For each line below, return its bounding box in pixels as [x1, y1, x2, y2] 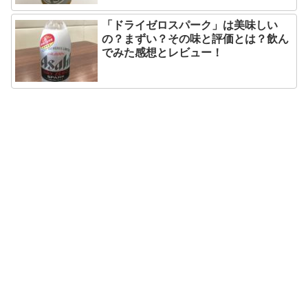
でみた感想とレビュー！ [102, 43, 223, 60]
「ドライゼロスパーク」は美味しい [102, 16, 278, 32]
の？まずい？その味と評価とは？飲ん [102, 30, 289, 46]
